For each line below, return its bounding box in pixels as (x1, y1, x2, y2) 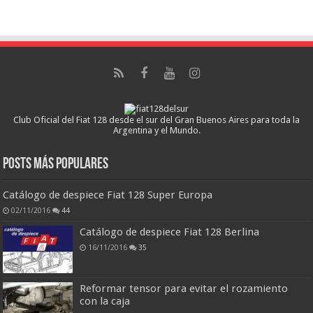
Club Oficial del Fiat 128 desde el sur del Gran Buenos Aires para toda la (13, 115, 300, 126)
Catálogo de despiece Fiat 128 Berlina (80, 226, 260, 239)
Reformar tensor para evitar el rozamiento (80, 282, 289, 296)
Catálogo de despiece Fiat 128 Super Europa (3, 189, 213, 202)
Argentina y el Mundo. (112, 125, 201, 136)
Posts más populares (3, 156, 109, 173)
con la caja (80, 295, 131, 308)
